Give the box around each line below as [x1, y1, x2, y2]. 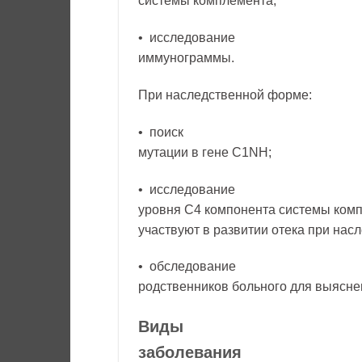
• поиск [138, 124, 183, 139]
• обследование [138, 259, 236, 274]
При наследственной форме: [138, 87, 312, 102]
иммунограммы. [138, 51, 234, 65]
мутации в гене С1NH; [138, 145, 271, 159]
